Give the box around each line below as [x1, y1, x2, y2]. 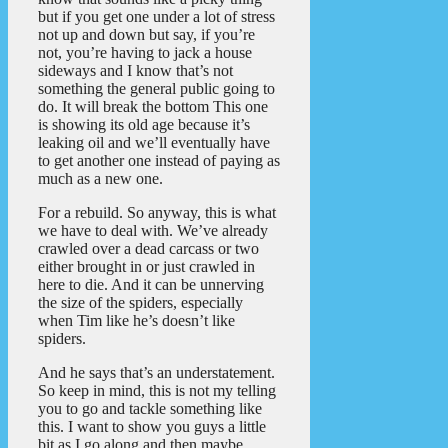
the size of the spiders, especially [38, 294, 243, 312]
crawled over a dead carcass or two [38, 240, 259, 258]
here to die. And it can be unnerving [38, 276, 264, 294]
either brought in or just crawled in [38, 258, 255, 276]
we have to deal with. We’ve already [38, 222, 268, 240]
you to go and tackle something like [38, 400, 262, 418]
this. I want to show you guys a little [38, 418, 266, 436]
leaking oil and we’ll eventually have [38, 134, 270, 152]
